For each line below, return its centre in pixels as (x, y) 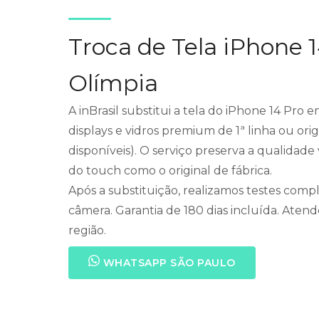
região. (87, 230)
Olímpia (113, 83)
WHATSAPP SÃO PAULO (168, 262)
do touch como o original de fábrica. (170, 170)
